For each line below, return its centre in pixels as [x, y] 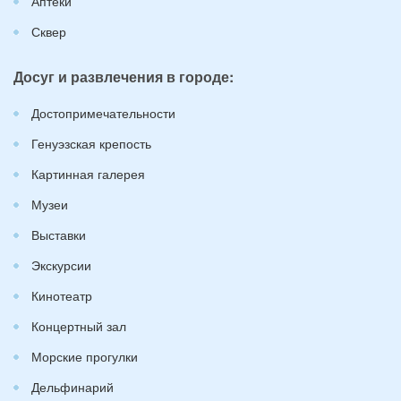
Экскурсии [61, 265]
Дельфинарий [73, 387]
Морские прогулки [85, 356]
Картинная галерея [88, 174]
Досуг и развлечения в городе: [124, 77]
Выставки [59, 235]
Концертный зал [79, 326]
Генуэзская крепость [91, 143]
